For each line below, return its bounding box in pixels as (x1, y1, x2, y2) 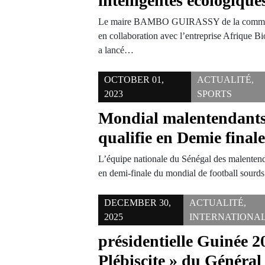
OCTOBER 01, (104, 75, 164, 85)
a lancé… (98, 45, 134, 55)
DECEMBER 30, (104, 198, 172, 208)
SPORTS (197, 89, 232, 99)
